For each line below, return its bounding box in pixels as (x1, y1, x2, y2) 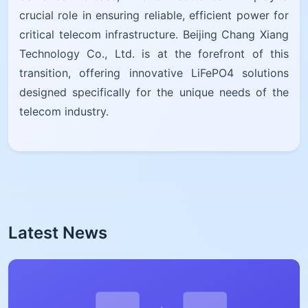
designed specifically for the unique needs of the (19, 85, 289, 99)
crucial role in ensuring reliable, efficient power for (19, 8, 289, 22)
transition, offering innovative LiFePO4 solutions (19, 65, 289, 80)
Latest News (8, 222, 107, 243)
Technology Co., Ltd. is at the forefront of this (19, 46, 289, 60)
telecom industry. (19, 104, 109, 118)
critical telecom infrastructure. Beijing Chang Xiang (19, 27, 289, 41)
